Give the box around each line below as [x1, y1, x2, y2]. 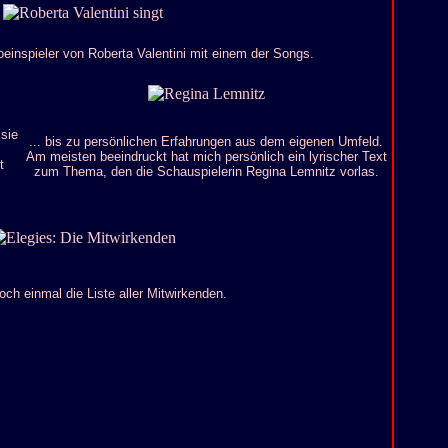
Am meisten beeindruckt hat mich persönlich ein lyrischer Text [25, 149, 387, 164]
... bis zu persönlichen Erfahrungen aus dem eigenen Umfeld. [29, 134, 383, 149]
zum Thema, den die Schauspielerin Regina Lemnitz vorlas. [33, 164, 379, 179]
